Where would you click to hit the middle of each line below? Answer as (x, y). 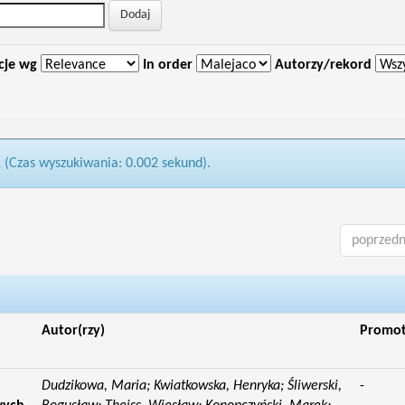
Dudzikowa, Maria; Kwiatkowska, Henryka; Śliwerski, (191, 386)
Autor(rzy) (73, 331)
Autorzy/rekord (323, 65)
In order (167, 65)
